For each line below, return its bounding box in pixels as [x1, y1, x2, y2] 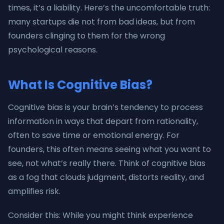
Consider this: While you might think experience [8, 209, 193, 221]
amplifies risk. [8, 185, 60, 197]
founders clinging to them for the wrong [8, 30, 165, 41]
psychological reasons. [8, 44, 97, 55]
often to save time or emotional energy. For [8, 129, 179, 141]
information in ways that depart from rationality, [8, 115, 198, 127]
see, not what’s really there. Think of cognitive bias [8, 157, 205, 169]
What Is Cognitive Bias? [8, 76, 152, 93]
